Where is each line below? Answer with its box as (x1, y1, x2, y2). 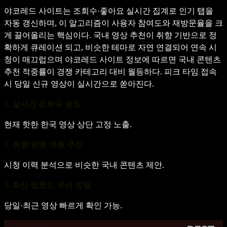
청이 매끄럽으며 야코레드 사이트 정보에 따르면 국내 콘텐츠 (4, 55, 221, 64)
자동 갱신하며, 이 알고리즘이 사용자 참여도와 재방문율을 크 (4, 18, 223, 27)
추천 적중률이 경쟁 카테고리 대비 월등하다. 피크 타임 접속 (4, 67, 217, 76)
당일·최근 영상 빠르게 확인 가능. (4, 201, 122, 210)
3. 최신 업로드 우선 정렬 (4, 180, 91, 190)
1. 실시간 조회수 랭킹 (4, 99, 81, 109)
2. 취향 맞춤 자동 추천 (4, 139, 83, 149)
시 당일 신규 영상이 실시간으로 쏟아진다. (4, 79, 154, 88)
